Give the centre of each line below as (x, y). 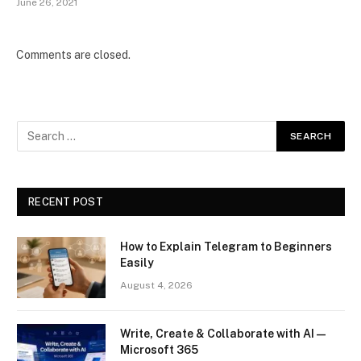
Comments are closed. (73, 54)
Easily (137, 262)
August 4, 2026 (156, 285)
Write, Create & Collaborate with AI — (223, 333)
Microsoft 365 (159, 349)
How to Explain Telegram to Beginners (226, 246)
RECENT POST (66, 201)
